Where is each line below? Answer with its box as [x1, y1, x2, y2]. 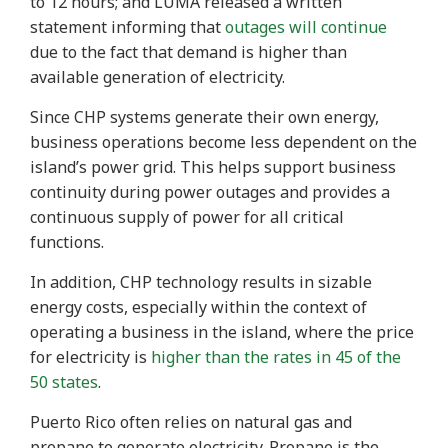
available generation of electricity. [30, 66, 289, 89]
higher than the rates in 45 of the [151, 346, 401, 369]
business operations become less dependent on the [30, 131, 417, 154]
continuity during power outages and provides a [30, 181, 390, 204]
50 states [30, 371, 98, 394]
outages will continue [225, 16, 387, 39]
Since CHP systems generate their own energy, [30, 106, 379, 129]
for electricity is [30, 346, 151, 369]
